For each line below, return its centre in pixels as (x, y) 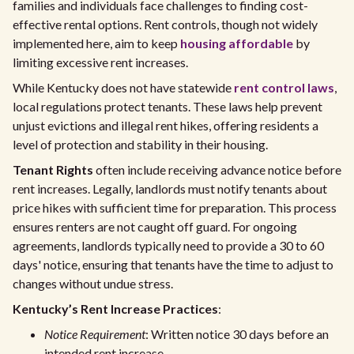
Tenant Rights (53, 169)
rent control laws (284, 87)
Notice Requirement (95, 334)
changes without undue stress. (93, 283)
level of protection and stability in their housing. (140, 144)
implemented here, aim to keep (96, 43)
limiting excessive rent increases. (100, 62)
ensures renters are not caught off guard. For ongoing (155, 226)
